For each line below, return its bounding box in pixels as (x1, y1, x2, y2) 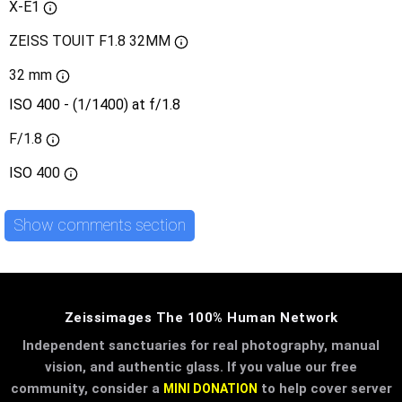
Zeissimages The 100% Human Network (64, 309, 338, 326)
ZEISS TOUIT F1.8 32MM (9, 31, 170, 49)
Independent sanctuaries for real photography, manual (22, 336, 380, 354)
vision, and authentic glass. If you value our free (45, 358, 357, 375)
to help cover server (257, 380, 392, 397)
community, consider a (10, 380, 163, 397)
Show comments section (13, 215, 186, 235)
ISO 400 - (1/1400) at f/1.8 (9, 95, 180, 113)
